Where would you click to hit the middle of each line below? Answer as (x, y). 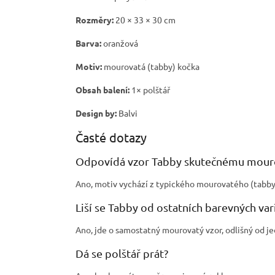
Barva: (88, 43)
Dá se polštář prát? (122, 253)
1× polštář (150, 89)
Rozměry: (95, 19)
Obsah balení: (103, 89)
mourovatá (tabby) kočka (151, 66)
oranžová (120, 43)
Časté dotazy (111, 137)
